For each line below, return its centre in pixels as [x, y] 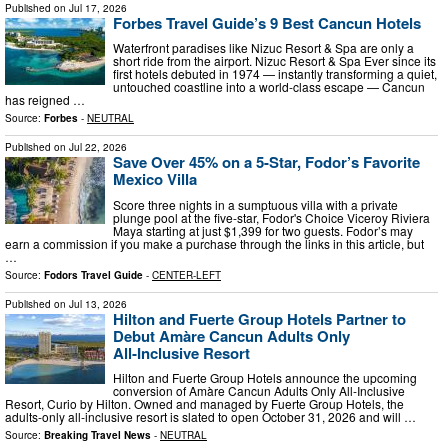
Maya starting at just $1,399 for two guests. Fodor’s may [263, 230]
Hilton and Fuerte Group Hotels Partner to [259, 318]
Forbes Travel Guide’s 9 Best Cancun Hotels [267, 22]
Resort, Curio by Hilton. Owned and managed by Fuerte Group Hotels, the [204, 404]
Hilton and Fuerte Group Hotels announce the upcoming [265, 378]
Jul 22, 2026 [98, 147]
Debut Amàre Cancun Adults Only [231, 335]
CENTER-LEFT [186, 274]
